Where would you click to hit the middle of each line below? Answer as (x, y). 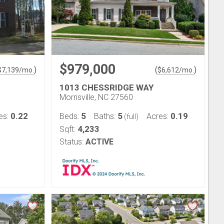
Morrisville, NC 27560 (96, 97)
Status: (71, 142)
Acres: (158, 116)
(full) (130, 116)
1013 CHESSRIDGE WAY (106, 87)
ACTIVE (99, 142)
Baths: (106, 116)
